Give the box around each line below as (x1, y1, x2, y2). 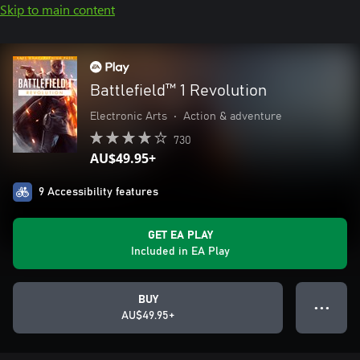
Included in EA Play (130, 246, 230, 257)
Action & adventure (183, 111, 282, 122)
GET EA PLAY (147, 230, 213, 241)
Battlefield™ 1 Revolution (90, 83, 267, 99)
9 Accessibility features (39, 186, 158, 198)
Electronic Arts (90, 111, 167, 122)
